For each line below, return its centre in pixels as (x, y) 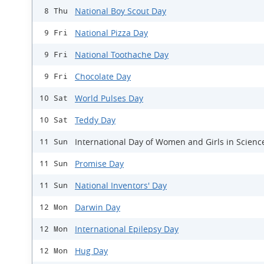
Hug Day (91, 251)
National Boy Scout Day (121, 11)
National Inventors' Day (121, 185)
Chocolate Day (103, 76)
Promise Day (99, 164)
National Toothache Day (122, 55)
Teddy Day (95, 120)
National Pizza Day (111, 33)
